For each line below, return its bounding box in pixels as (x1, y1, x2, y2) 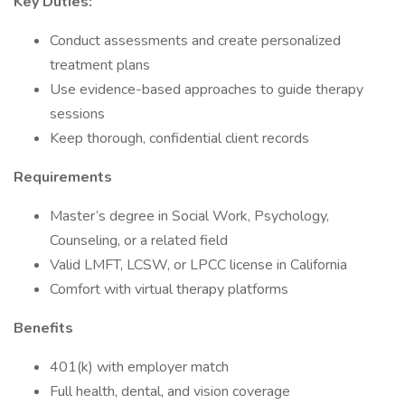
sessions (50, 104, 105, 124)
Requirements (14, 167, 112, 187)
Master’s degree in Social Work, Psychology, (50, 206, 329, 226)
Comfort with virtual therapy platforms (50, 279, 288, 299)
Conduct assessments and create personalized (50, 31, 341, 51)
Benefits (14, 318, 73, 338)
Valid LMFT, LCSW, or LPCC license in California (50, 255, 347, 275)
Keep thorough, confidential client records (50, 128, 309, 148)
